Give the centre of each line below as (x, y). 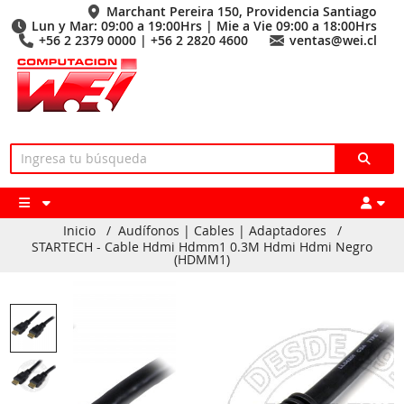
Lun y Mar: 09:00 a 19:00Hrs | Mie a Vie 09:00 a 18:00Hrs (204, 26)
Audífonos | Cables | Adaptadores (222, 230)
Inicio (79, 230)
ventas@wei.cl (333, 40)
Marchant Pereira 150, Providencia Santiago (242, 11)
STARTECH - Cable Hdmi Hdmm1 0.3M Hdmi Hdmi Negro (202, 247)
